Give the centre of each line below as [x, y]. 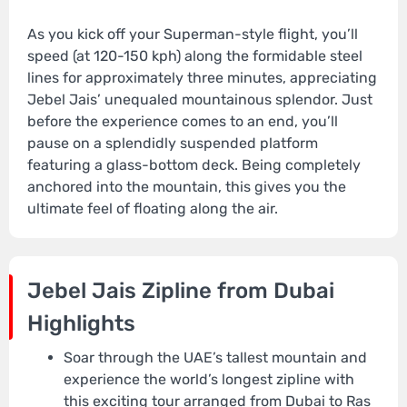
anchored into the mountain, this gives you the [187, 187]
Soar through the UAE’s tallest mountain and [215, 358]
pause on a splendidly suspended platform [173, 144]
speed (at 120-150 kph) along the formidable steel [195, 56]
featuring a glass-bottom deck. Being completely [194, 165]
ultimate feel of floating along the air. [153, 209]
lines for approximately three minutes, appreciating [202, 78]
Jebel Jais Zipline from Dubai [181, 291]
